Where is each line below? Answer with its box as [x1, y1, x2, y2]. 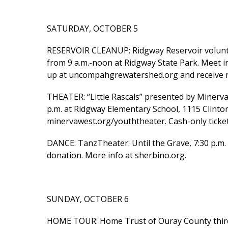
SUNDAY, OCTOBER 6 [47, 193, 129, 205]
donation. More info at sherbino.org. [47, 149, 186, 161]
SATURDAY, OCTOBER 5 [47, 22, 138, 34]
